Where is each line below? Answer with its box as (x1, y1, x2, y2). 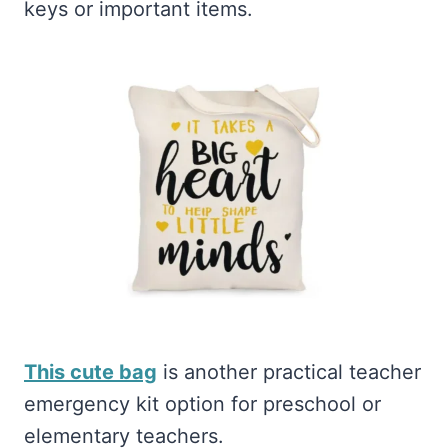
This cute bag (24, 360, 157, 385)
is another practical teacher (157, 360, 421, 385)
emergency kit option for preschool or (24, 392, 381, 417)
